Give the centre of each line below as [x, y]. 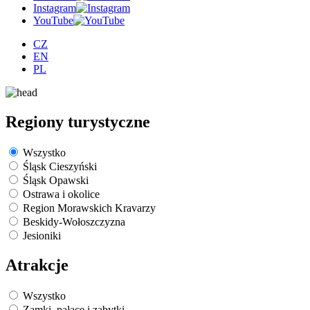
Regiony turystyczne [78, 121]
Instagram [55, 8]
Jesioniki [42, 235]
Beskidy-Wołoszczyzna [74, 221]
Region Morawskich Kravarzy [89, 208]
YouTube [53, 20]
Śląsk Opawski [56, 180]
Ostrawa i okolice [61, 194]
